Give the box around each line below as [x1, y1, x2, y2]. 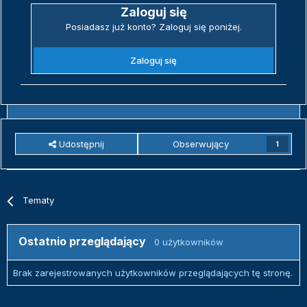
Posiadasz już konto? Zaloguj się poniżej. [65, 21, 242, 33]
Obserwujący [173, 138, 230, 150]
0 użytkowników [154, 236, 223, 248]
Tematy [23, 195, 55, 206]
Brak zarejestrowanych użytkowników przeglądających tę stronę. [13, 267, 293, 279]
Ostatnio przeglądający [19, 234, 154, 249]
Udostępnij [56, 138, 104, 150]
